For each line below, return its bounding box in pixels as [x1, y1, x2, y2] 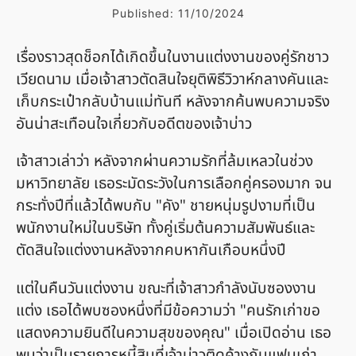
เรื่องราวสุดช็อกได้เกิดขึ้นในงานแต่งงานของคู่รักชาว [16, 46, 329, 70]
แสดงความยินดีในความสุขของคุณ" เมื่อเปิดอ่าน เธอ [16, 321, 331, 345]
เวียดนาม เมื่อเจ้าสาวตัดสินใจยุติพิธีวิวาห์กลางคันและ [16, 68, 328, 92]
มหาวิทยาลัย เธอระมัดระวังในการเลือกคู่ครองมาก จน [16, 172, 332, 196]
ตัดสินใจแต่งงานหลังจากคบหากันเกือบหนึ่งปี [16, 239, 286, 263]
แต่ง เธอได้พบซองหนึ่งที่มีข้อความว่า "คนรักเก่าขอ [16, 299, 320, 323]
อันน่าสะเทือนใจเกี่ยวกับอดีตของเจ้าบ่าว [16, 113, 252, 137]
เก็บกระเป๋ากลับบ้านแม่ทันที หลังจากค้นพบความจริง [16, 91, 330, 114]
